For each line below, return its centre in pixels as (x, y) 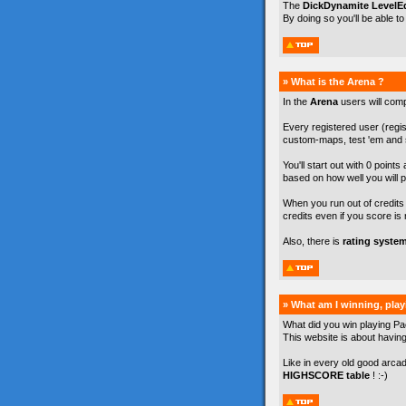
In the (296, 101)
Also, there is (313, 241)
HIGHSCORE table (326, 375)
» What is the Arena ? (333, 82)
